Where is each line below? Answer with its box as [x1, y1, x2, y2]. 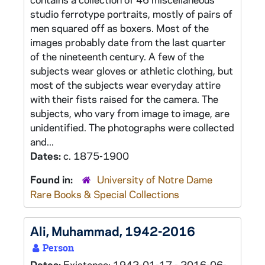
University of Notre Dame [97, 173, 212, 186]
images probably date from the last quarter [30, 35, 226, 49]
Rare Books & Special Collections [30, 188, 179, 201]
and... [30, 135, 54, 148]
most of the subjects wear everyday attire [30, 78, 221, 91]
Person [40, 241, 74, 254]
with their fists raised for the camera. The [30, 92, 218, 105]
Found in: [30, 173, 75, 186]
